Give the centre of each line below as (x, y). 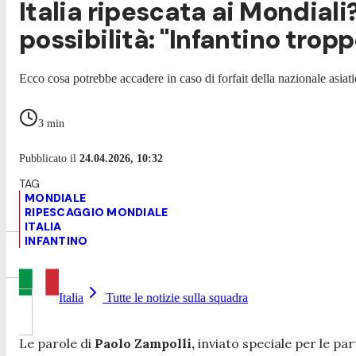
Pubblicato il (49, 158)
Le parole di (55, 343)
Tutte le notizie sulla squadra (175, 297)
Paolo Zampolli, (143, 343)
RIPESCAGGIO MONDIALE (97, 212)
